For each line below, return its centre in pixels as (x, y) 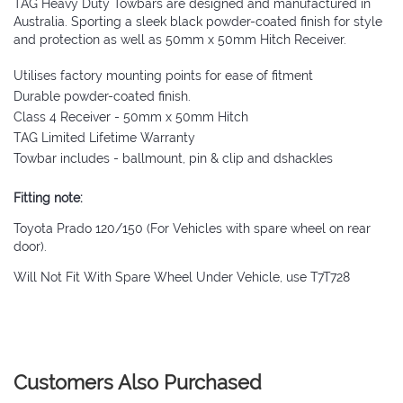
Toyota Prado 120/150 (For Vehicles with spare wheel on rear (192, 229)
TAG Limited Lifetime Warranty (104, 138)
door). (30, 247)
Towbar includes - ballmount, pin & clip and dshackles (173, 159)
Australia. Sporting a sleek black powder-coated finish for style (198, 22)
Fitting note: (48, 198)
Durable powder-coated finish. (102, 97)
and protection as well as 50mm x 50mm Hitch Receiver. (180, 40)
